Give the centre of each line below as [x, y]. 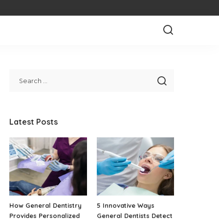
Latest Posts [34, 122]
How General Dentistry [46, 205]
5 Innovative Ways [125, 205]
